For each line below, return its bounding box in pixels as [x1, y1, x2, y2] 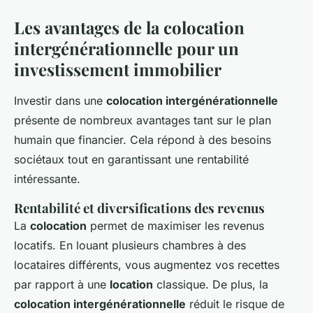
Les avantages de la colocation [14, 16, 245, 39]
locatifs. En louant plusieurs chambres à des [14, 238, 246, 253]
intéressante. [14, 172, 80, 187]
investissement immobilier [14, 58, 221, 81]
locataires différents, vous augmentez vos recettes [14, 258, 279, 272]
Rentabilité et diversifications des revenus [14, 199, 265, 217]
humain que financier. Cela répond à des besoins [14, 133, 271, 147]
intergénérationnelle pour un [14, 37, 239, 60]
